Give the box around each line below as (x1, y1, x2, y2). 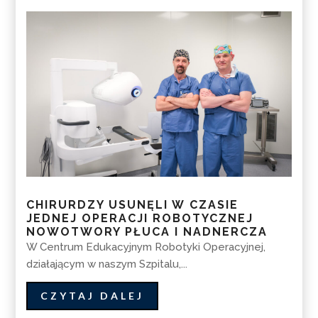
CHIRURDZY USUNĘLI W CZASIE (26, 198, 239, 212)
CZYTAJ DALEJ (40, 289, 145, 302)
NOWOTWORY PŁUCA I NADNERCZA (26, 225, 268, 239)
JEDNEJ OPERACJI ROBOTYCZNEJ (26, 212, 254, 226)
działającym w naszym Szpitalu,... (26, 258, 188, 271)
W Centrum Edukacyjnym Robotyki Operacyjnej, (26, 241, 266, 254)
